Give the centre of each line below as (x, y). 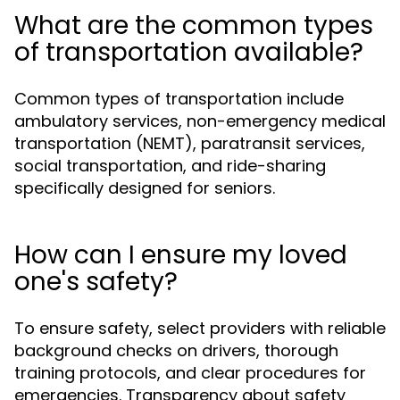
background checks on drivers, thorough (176, 350)
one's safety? (96, 282)
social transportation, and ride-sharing (170, 166)
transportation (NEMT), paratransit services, (190, 143)
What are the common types (194, 25)
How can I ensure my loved (181, 255)
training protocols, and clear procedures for (190, 373)
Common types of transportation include (179, 99)
